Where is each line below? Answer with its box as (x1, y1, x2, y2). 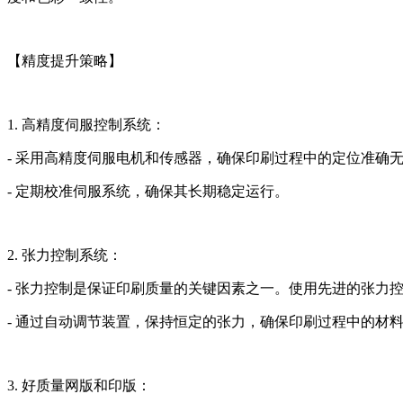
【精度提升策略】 (7, 52, 122, 68)
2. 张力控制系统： (7, 246, 122, 263)
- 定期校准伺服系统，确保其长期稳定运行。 (7, 183, 289, 199)
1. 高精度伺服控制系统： (7, 116, 166, 132)
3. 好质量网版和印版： (7, 377, 151, 393)
